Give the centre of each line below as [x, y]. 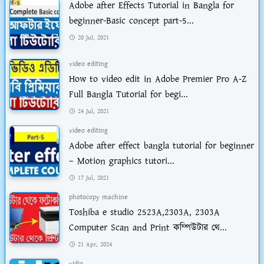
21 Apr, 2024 [95, 244]
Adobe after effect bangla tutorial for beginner [161, 146]
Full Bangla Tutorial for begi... [128, 94]
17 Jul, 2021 [93, 178]
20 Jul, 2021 [93, 37]
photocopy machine [98, 197]
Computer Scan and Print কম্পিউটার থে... [148, 227]
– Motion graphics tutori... [122, 161]
